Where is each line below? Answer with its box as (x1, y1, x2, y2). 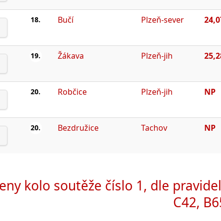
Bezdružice (57, 122, 99, 133)
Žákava (57, 50, 84, 61)
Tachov (141, 122, 167, 133)
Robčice (57, 86, 87, 97)
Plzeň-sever (141, 14, 184, 25)
